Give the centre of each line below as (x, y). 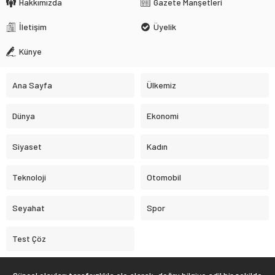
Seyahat (29, 208)
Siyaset (27, 147)
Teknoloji (29, 177)
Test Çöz (29, 239)
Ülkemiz (161, 85)
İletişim (33, 27)
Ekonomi (163, 116)
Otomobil (164, 177)
